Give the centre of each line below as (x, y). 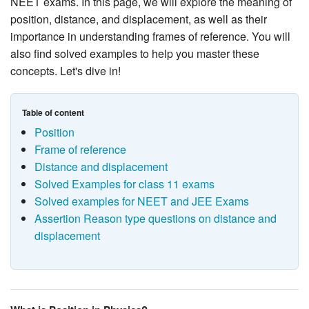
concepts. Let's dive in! (66, 71)
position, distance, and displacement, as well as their (139, 19)
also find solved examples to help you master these (135, 54)
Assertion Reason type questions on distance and (155, 219)
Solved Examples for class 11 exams (124, 184)
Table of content (53, 113)
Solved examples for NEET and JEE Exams (141, 201)
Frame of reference (80, 150)
